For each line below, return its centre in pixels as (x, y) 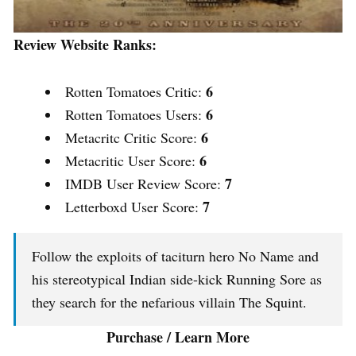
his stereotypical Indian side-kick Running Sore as (177, 279)
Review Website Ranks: (85, 45)
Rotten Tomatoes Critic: (135, 92)
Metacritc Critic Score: (133, 138)
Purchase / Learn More (178, 337)
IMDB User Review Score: (145, 184)
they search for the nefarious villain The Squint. (169, 302)
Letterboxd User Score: (134, 207)
